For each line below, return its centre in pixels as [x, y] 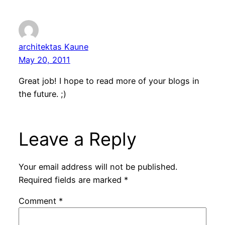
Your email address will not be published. [98, 166]
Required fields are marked [71, 180]
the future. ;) [42, 94]
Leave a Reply [77, 139]
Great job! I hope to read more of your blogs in [109, 81]
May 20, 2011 [44, 60]
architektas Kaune [53, 46]
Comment [38, 201]
